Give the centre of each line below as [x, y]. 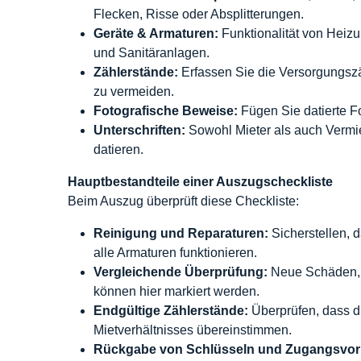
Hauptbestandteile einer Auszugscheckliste [200, 182]
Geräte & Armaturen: [156, 33]
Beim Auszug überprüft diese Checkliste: [183, 201]
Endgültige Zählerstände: [171, 311]
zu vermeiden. [134, 91]
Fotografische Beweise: [166, 111]
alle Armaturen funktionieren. [175, 253]
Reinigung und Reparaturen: [181, 233]
